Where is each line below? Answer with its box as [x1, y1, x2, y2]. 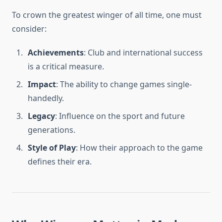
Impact [28, 79, 56, 90]
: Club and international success [84, 47, 203, 58]
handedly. [28, 93, 64, 104]
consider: [12, 23, 47, 35]
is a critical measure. [28, 61, 104, 72]
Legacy [28, 111, 55, 122]
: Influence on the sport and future [55, 111, 185, 122]
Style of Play [28, 142, 76, 154]
